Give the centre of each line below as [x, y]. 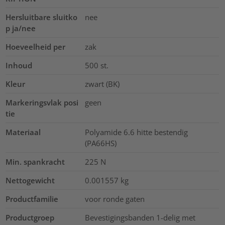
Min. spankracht [35, 161]
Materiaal [23, 132]
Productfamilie [32, 199]
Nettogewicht [30, 180]
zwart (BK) [102, 84]
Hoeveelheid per [36, 46]
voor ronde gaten [115, 199]
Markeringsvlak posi [42, 102]
